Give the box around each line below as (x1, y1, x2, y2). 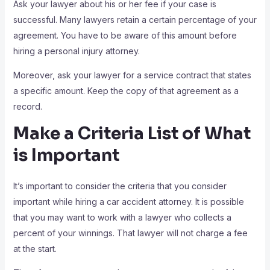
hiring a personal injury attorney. (13, 46, 142, 57)
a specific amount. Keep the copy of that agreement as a (13, 86, 239, 96)
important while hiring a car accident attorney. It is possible (13, 196, 244, 207)
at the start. (13, 243, 57, 254)
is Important (13, 145, 119, 166)
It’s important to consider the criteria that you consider (13, 181, 227, 192)
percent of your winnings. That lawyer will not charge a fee (13, 228, 248, 239)
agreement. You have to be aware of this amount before (13, 30, 237, 41)
